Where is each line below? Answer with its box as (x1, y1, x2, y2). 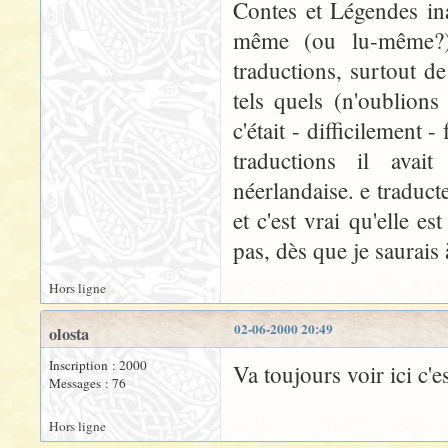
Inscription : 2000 (49, 356, 147, 374)
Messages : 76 (49, 374, 126, 392)
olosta (49, 322, 89, 346)
